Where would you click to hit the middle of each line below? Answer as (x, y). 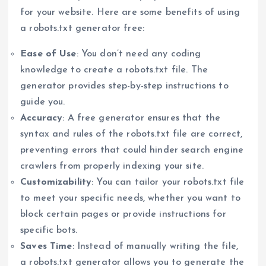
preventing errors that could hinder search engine (132, 150)
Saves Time (46, 246)
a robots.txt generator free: (83, 28)
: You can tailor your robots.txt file (168, 182)
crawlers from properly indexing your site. (112, 166)
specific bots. (49, 230)
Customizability (56, 182)
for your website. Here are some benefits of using (130, 12)
